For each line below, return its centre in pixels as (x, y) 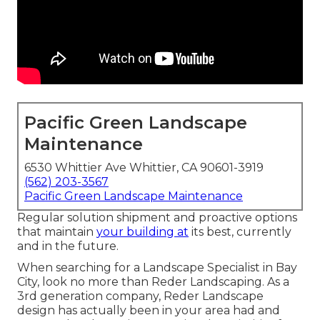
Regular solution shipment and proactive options (157, 218)
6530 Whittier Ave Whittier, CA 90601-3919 (144, 168)
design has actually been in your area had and (149, 311)
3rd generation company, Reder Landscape (140, 296)
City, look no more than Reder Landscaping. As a (153, 282)
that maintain (57, 232)
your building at (142, 232)
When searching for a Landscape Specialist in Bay (157, 268)
